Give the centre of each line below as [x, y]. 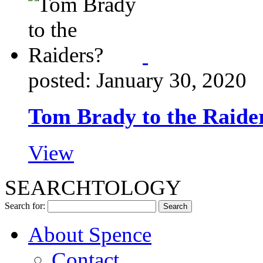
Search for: [25, 206]
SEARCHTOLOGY [93, 188]
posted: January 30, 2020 [137, 80]
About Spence [90, 235]
